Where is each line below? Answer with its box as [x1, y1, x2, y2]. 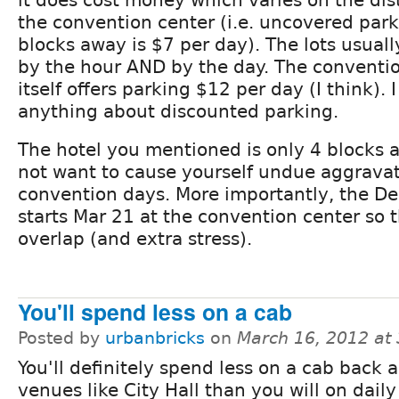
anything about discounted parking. [18, 101, 338, 123]
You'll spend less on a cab [18, 296, 292, 329]
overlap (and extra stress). [18, 228, 252, 250]
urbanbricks [105, 329, 205, 348]
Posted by [18, 329, 105, 348]
